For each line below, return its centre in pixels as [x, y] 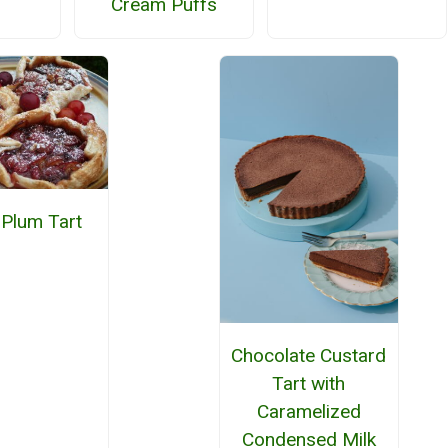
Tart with [309, 383]
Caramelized [308, 411]
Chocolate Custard [309, 355]
